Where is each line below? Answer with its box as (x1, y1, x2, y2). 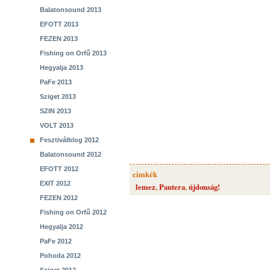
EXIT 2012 (40, 180, 71, 187)
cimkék (133, 169, 157, 180)
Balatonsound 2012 (40, 151, 101, 158)
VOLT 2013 (40, 122, 74, 129)
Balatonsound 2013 (40, 6, 101, 13)
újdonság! (189, 181, 220, 192)
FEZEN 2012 (40, 194, 78, 201)
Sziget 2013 (40, 93, 76, 100)
